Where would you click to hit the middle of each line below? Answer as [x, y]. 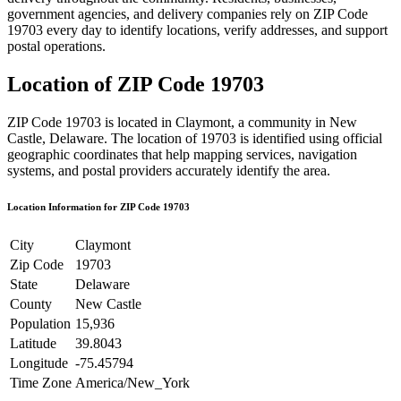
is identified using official [309, 138]
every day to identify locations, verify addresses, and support [217, 30]
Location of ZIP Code [109, 84]
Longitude [39, 363]
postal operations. [56, 46]
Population [40, 323]
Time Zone [41, 382]
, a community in [280, 122]
